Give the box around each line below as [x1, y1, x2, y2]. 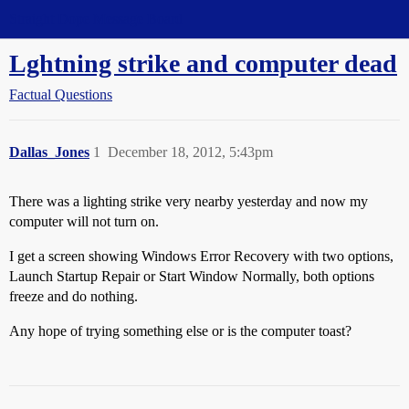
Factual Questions [9, 87, 112, 102]
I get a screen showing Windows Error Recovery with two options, [9, 248, 393, 264]
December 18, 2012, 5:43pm [108, 144, 273, 160]
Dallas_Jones [9, 144, 89, 160]
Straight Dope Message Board [9, 11, 183, 26]
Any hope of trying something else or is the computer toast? [9, 323, 351, 339]
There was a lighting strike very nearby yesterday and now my [9, 194, 368, 209]
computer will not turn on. [9, 214, 159, 229]
